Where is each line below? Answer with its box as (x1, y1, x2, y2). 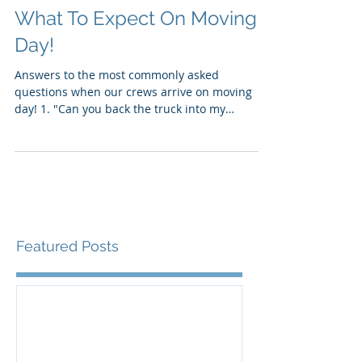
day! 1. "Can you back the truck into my (15, 145, 53, 161)
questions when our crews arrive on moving (15, 128, 252, 144)
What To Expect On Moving (15, 50, 257, 74)
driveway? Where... (15, 162, 116, 178)
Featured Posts (16, 281, 119, 299)
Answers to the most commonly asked (15, 111, 219, 127)
